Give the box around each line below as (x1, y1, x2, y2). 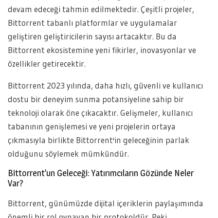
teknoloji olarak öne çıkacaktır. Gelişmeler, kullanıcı (8, 108, 193, 118)
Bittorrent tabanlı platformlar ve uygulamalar (8, 18, 177, 28)
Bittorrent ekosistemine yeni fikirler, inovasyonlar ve (8, 45, 196, 55)
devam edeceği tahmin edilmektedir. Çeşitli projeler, (8, 4, 194, 14)
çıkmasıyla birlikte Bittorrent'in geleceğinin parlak (8, 135, 189, 145)
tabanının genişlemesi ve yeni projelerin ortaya (8, 121, 176, 131)
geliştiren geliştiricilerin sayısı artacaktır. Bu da (8, 31, 177, 41)
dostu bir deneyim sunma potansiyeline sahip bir (8, 94, 184, 104)
